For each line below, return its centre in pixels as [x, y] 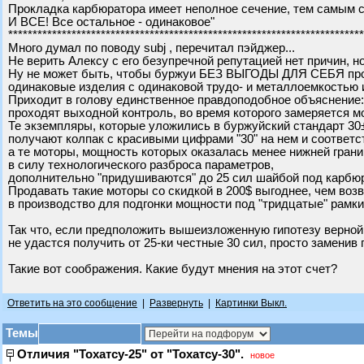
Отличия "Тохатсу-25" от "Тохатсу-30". [130, 354]
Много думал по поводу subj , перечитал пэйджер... [152, 48]
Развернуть [176, 303]
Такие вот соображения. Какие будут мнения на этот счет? [173, 269]
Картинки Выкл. [251, 303]
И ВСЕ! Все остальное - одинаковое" [111, 22]
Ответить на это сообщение [72, 303]
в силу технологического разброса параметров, [141, 165]
